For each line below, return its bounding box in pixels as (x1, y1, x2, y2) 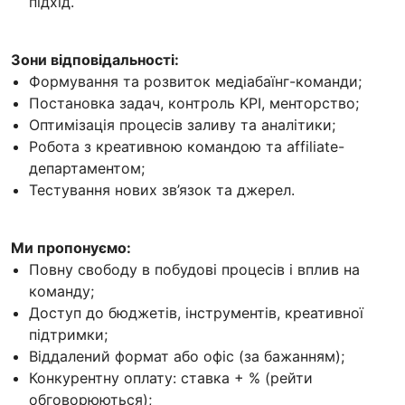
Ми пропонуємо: (11, 238, 131, 257)
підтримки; (29, 325, 108, 344)
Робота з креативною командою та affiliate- (29, 137, 344, 155)
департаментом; (29, 158, 145, 177)
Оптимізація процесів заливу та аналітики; (29, 115, 335, 134)
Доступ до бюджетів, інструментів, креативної (29, 303, 363, 322)
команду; (29, 281, 94, 300)
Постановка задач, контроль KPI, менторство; (29, 93, 359, 112)
